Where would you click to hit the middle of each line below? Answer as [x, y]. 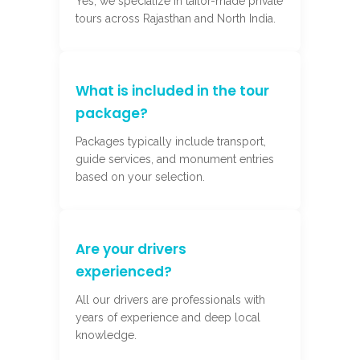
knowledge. [106, 335]
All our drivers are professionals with [170, 299]
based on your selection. [140, 176]
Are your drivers [131, 249]
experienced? [124, 271]
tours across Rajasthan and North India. [176, 18]
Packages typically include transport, [171, 141]
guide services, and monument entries [175, 159]
